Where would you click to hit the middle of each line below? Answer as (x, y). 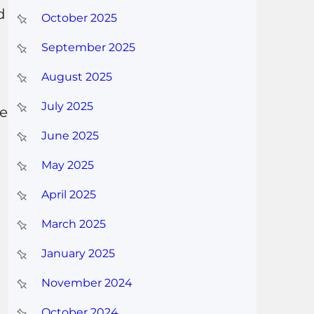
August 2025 (76, 77)
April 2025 (68, 195)
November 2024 (87, 283)
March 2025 (73, 224)
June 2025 (70, 136)
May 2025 (67, 165)
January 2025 (78, 254)
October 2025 (79, 18)
